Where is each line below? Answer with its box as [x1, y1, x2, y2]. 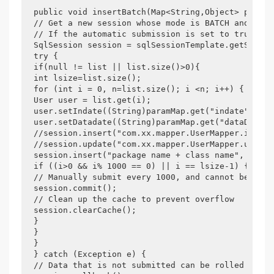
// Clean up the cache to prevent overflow [34, 194, 234, 204]
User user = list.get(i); [34, 95, 151, 105]
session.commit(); [34, 183, 117, 193]
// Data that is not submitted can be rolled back [34, 261, 268, 270]
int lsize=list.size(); [34, 73, 141, 83]
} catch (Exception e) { [34, 250, 146, 259]
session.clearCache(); [34, 206, 136, 215]
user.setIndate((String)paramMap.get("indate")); [34, 106, 264, 116]
